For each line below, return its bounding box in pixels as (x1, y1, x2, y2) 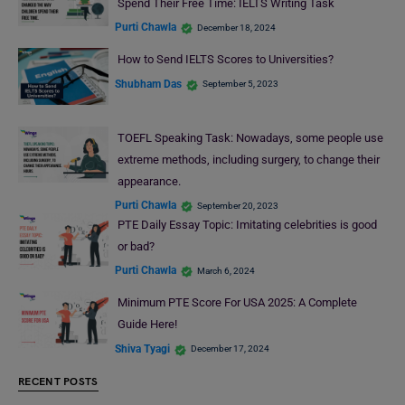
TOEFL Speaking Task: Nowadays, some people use (117, 130, 383, 145)
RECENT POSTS (18, 374, 99, 389)
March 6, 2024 (197, 265, 255, 276)
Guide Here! (117, 317, 177, 332)
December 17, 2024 (191, 344, 269, 354)
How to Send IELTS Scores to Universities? (117, 52, 336, 67)
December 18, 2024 (197, 22, 276, 33)
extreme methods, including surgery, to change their (117, 152, 380, 166)
